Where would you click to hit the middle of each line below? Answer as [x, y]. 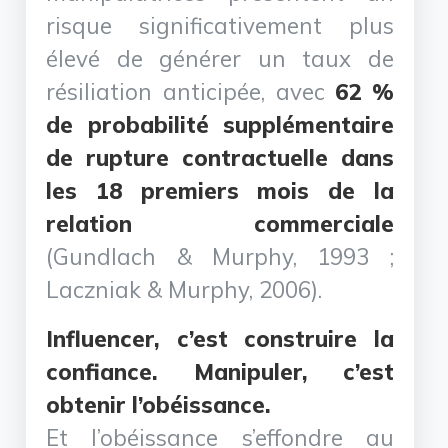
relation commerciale [220, 223]
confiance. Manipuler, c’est [220, 371]
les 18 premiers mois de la [220, 190]
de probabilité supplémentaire [220, 124]
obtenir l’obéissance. [159, 404]
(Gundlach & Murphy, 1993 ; [220, 256]
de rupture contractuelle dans [220, 157]
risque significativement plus [220, 25]
